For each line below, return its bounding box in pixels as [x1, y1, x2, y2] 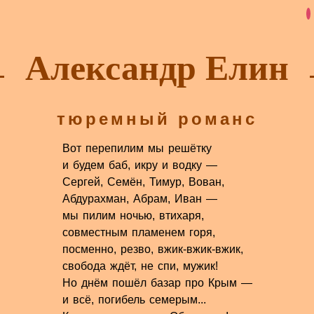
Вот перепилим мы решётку [62, 142, 212, 155]
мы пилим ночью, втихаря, [62, 210, 204, 222]
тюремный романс [57, 109, 257, 129]
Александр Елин [25, 48, 289, 88]
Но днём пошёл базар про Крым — [62, 277, 252, 289]
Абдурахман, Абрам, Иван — [62, 193, 217, 205]
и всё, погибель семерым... [62, 294, 206, 306]
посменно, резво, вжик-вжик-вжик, [62, 243, 243, 256]
